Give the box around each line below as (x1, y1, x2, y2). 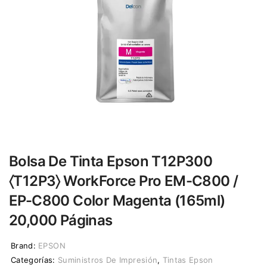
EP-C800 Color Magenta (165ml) (9, 191, 225, 209)
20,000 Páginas (9, 211, 113, 229)
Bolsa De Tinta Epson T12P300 (9, 152, 213, 170)
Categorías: (11, 254, 55, 265)
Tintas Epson (162, 254, 213, 265)
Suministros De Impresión (57, 254, 158, 265)
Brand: (11, 240, 36, 250)
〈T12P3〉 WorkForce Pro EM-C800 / (9, 172, 238, 190)
